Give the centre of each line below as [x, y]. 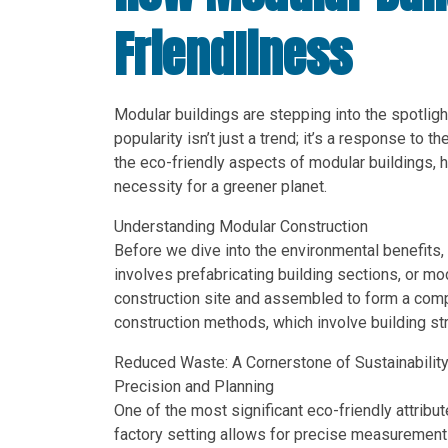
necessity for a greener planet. [220, 186]
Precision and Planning [194, 386]
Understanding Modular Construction [241, 226]
